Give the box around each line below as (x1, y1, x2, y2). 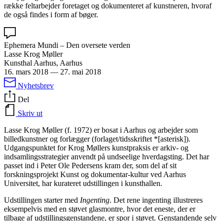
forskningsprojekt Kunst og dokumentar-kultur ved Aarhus (4, 170, 186, 179)
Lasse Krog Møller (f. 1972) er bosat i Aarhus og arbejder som (4, 125, 198, 134)
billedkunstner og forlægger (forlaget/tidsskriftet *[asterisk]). (4, 134, 190, 143)
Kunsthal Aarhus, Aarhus (4, 58, 82, 67)
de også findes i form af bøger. (4, 10, 98, 19)
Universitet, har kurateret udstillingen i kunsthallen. (4, 179, 162, 187)
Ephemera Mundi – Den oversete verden (4, 40, 130, 49)
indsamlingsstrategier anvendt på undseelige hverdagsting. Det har (4, 152, 209, 161)
